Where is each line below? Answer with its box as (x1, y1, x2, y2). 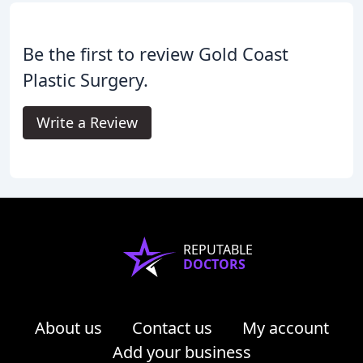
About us (34, 317, 102, 340)
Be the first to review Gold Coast (23, 42, 288, 66)
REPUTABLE (183, 241, 253, 259)
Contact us (131, 317, 212, 340)
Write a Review (36, 113, 138, 133)
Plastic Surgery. (23, 68, 148, 92)
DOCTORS (183, 255, 246, 274)
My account (241, 317, 329, 340)
